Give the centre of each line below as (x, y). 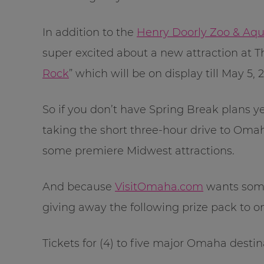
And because (79, 187)
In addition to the (90, 32)
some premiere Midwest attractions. (138, 151)
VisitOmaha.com (159, 187)
